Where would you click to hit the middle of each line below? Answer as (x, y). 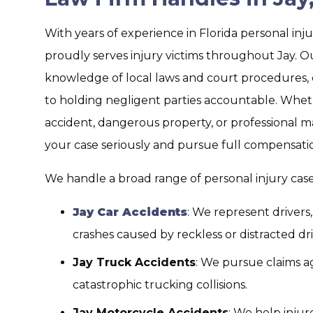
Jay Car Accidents (130, 212)
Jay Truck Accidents (134, 262)
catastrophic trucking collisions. (160, 285)
